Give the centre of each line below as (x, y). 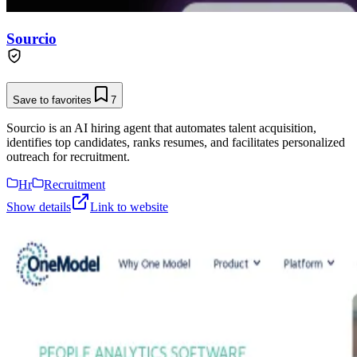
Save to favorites (52, 100)
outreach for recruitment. (68, 157)
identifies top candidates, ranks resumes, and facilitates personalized (176, 143)
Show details (39, 207)
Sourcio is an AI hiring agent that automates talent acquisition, (161, 128)
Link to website (129, 207)
